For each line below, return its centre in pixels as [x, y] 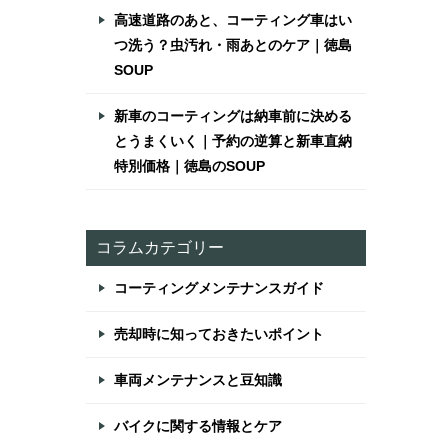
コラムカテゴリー [160, 247]
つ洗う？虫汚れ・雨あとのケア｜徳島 [233, 45]
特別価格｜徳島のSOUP [189, 166]
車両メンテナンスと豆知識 [198, 380]
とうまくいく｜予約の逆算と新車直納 [233, 141]
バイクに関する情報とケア [198, 426]
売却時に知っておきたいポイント [219, 334]
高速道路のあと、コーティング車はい [233, 20]
